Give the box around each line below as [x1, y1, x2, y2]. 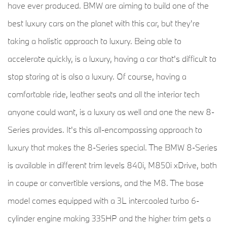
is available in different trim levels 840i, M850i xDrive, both [8, 160, 217, 171]
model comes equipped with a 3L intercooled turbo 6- [8, 195, 199, 206]
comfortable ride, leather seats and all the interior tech [8, 89, 200, 100]
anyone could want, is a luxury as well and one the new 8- [8, 106, 214, 118]
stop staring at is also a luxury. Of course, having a [8, 71, 186, 82]
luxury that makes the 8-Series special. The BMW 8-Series [8, 142, 217, 153]
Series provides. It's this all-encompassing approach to [8, 124, 202, 135]
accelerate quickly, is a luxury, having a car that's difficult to [8, 53, 216, 64]
